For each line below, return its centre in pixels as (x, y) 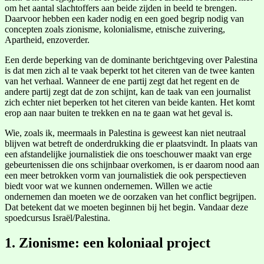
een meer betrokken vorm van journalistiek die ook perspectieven (126, 175)
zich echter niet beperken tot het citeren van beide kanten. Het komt (130, 102)
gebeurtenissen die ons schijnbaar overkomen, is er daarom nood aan (132, 164)
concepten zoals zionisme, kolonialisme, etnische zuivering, (115, 29)
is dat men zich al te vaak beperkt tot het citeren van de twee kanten (130, 70)
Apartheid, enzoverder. (47, 39)
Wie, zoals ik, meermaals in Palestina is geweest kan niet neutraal (125, 133)
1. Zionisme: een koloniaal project (108, 242)
